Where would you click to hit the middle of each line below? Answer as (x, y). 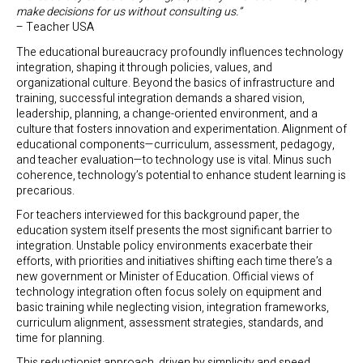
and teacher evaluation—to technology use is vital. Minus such (174, 160)
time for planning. (60, 338)
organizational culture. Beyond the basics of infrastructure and (175, 83)
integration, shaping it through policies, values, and (144, 67)
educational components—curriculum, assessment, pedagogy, (175, 144)
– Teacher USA (55, 28)
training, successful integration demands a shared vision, (160, 98)
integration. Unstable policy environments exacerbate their (164, 246)
